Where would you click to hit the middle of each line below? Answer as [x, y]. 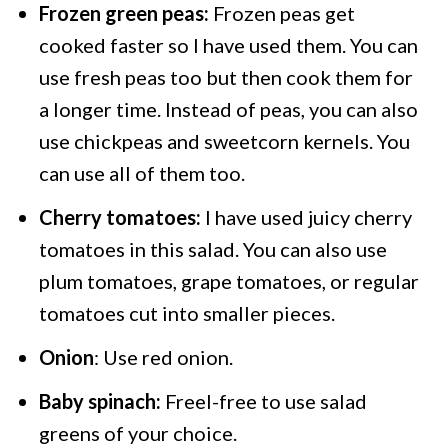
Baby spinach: [100, 401]
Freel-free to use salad [264, 401]
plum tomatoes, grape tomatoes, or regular [229, 281]
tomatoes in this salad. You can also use [213, 249]
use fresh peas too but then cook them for [226, 77]
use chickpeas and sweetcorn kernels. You [225, 141]
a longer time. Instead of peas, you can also [229, 109]
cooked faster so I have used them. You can [229, 45]
